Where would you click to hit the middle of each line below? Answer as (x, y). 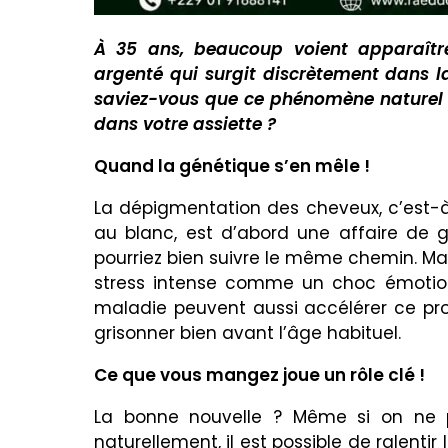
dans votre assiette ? (185, 124)
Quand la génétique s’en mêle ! (232, 166)
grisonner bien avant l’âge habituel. (247, 333)
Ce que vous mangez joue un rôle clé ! (259, 375)
